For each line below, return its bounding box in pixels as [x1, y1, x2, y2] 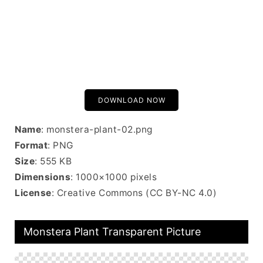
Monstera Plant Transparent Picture [23, 225, 201, 238]
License [15, 187, 52, 198]
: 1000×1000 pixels [70, 171, 157, 183]
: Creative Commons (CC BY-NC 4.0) [51, 187, 217, 198]
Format [15, 140, 48, 151]
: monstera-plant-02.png [41, 124, 153, 135]
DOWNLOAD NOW [97, 96, 166, 104]
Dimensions [15, 171, 70, 183]
